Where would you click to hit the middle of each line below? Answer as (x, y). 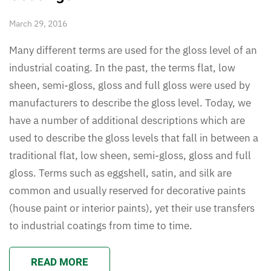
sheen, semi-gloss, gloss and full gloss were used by (129, 85)
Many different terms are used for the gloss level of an (133, 50)
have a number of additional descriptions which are (127, 120)
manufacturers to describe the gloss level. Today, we (130, 103)
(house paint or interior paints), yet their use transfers (132, 208)
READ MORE (60, 262)
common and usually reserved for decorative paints (127, 190)
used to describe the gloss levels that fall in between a (134, 138)
